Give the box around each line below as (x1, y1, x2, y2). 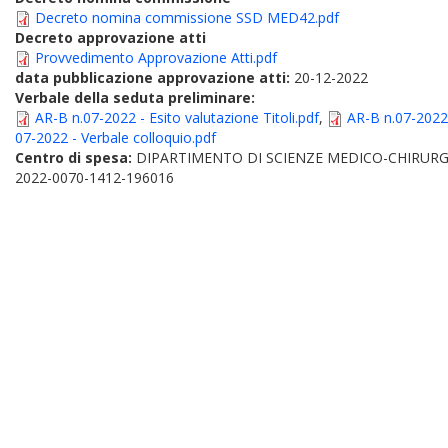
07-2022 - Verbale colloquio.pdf (15, 128, 216, 147)
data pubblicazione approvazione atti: (15, 68, 294, 87)
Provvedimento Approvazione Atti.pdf (35, 48, 277, 67)
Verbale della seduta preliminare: (15, 88, 255, 107)
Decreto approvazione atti (15, 28, 206, 47)
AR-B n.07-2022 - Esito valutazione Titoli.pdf (35, 108, 319, 127)
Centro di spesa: (15, 148, 136, 167)
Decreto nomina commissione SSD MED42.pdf (35, 8, 339, 27)
